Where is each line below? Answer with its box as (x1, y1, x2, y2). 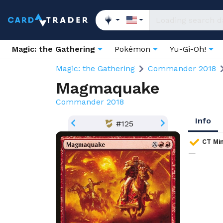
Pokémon (114, 44, 153, 54)
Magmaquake (56, 79, 159, 98)
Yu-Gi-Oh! (170, 44, 209, 54)
